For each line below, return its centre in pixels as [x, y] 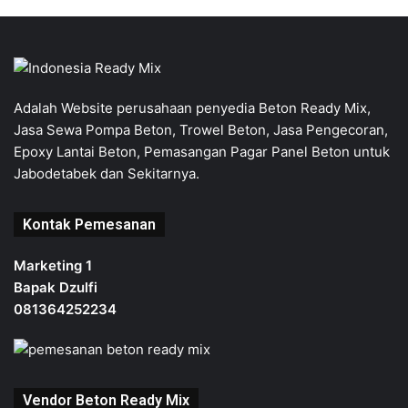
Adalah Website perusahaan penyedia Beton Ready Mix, [192, 108]
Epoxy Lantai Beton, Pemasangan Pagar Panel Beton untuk [202, 152]
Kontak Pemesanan [89, 225]
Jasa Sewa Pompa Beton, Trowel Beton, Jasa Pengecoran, [201, 130]
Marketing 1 [53, 266]
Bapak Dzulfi [56, 288]
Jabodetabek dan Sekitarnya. [107, 174]
